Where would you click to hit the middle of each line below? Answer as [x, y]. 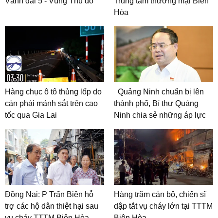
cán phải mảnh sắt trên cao [51, 104]
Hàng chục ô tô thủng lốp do [53, 92]
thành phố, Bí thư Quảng [156, 104]
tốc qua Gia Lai [31, 115]
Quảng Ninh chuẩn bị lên [161, 92]
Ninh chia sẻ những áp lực [160, 115]
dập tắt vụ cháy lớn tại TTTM [163, 206]
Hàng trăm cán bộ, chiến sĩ [160, 194]
